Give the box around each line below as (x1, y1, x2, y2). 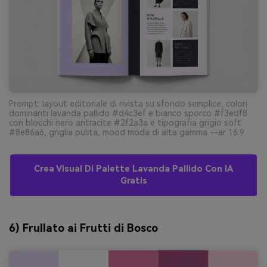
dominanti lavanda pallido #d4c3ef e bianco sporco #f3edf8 (9, 108, 247, 118)
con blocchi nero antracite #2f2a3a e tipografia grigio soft (9, 117, 241, 128)
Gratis (120, 175, 147, 186)
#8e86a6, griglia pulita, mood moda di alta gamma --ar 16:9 (9, 127, 244, 137)
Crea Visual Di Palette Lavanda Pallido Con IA (34, 163, 233, 174)
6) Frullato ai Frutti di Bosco (9, 221, 158, 234)
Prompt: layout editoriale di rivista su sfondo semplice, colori (9, 98, 247, 108)
